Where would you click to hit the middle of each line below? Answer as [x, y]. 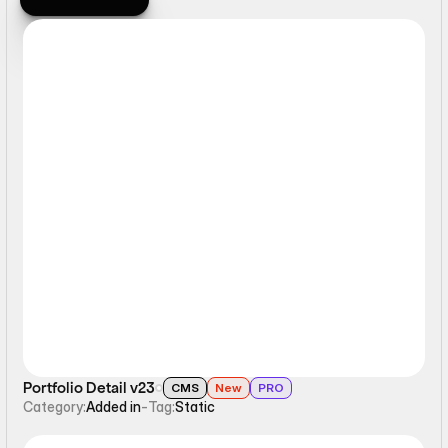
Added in [114, 406]
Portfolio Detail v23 [89, 388]
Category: [55, 406]
